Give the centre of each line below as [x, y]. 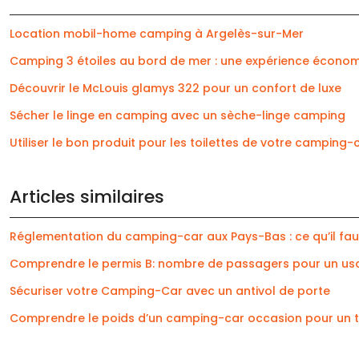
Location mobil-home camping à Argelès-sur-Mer [157, 33]
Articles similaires [87, 196]
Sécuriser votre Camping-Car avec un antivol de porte [170, 290]
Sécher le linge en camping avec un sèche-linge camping [177, 115]
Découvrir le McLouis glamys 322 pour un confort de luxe [175, 88]
